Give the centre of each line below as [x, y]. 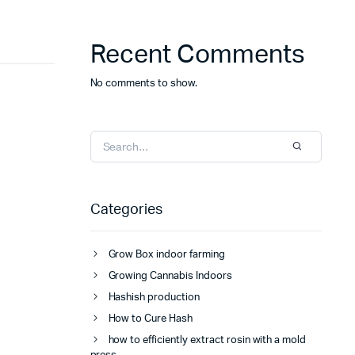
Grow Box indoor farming [166, 255]
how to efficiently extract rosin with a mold [207, 341]
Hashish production [154, 298]
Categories [126, 210]
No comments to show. [143, 84]
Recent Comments [197, 55]
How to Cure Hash [151, 319]
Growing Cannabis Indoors [170, 277]
